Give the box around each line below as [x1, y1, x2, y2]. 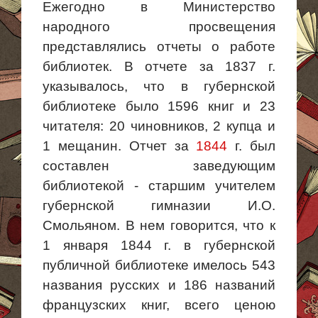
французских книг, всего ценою [43, 297, 275, 312]
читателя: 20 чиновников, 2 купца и [43, 119, 275, 133]
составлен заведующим [43, 158, 275, 173]
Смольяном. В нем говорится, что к [43, 218, 275, 233]
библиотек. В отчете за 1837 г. [43, 59, 275, 74]
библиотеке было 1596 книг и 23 [43, 99, 275, 114]
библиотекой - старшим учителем [43, 178, 275, 193]
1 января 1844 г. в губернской [43, 238, 275, 253]
